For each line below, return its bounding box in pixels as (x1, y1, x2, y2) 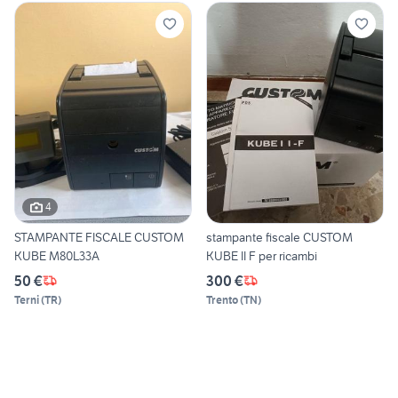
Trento (206, 292, 238, 306)
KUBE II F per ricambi (206, 247, 317, 264)
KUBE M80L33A (14, 247, 99, 264)
